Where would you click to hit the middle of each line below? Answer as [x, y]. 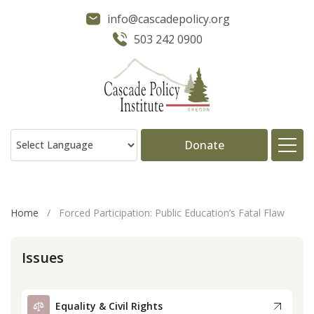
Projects [266, 272]
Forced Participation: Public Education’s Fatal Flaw [172, 212]
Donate [204, 145]
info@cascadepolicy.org [168, 19]
